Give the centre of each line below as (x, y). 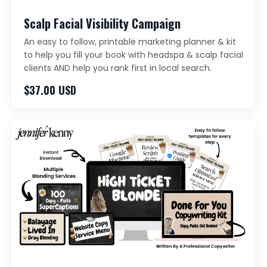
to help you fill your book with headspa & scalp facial (133, 55)
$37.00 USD (50, 90)
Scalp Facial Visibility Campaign (102, 24)
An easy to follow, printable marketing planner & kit (130, 42)
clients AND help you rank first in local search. (118, 68)
